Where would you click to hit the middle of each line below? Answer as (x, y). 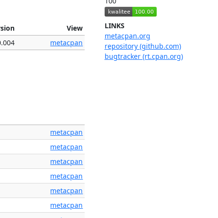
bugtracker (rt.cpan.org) (144, 56)
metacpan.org (127, 36)
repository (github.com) (143, 46)
